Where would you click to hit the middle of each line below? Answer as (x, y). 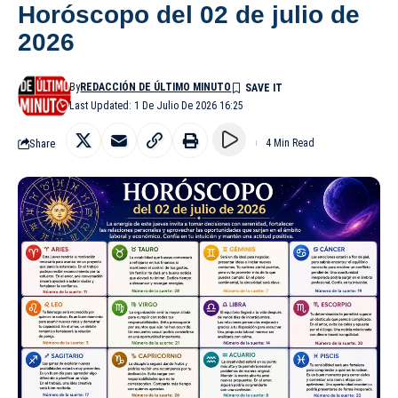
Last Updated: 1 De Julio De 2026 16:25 (157, 106)
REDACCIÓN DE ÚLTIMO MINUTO (156, 88)
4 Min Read (290, 143)
